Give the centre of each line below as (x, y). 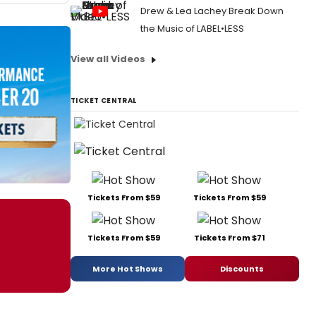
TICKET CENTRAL (104, 101)
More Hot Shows (128, 268)
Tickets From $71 (229, 238)
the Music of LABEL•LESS (192, 29)
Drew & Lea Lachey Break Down (212, 11)
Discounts (242, 268)
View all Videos (108, 59)
